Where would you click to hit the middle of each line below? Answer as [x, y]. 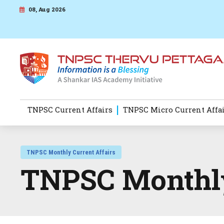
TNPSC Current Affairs [70, 110]
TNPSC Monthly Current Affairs [71, 152]
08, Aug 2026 [46, 9]
